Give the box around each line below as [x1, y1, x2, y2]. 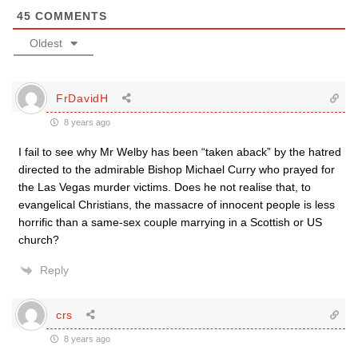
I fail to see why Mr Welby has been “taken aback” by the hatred [18, 145, 341, 158]
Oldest [30, 37, 62, 50]
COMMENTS [31, 10, 107, 22]
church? [18, 233, 59, 246]
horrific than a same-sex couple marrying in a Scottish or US [18, 216, 322, 229]
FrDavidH [56, 91, 109, 105]
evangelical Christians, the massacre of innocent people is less [18, 198, 335, 211]
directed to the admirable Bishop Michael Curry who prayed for [18, 163, 335, 176]
